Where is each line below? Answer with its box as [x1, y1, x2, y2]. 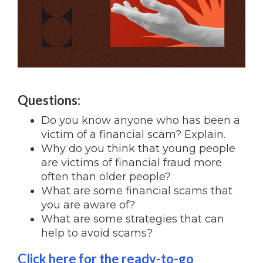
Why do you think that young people [41, 141, 235, 155]
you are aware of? [41, 198, 135, 211]
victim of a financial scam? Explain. [41, 127, 228, 141]
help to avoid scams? [41, 226, 156, 240]
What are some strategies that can [41, 212, 224, 225]
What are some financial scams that [41, 184, 232, 197]
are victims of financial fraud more [41, 156, 222, 169]
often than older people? [41, 170, 174, 183]
